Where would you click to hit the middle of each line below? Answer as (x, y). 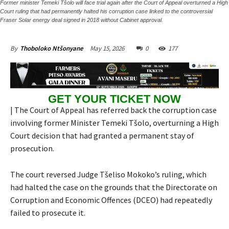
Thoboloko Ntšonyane (52, 49)
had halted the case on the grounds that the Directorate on (114, 187)
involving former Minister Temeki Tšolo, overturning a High (114, 123)
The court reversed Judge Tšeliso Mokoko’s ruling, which (108, 175)
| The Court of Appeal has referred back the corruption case (113, 110)
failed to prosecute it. (48, 213)
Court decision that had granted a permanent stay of (102, 136)
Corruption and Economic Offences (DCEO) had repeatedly (111, 200)
